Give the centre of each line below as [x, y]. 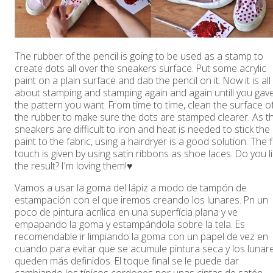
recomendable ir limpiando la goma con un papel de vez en [141, 237]
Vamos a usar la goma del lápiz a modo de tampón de [131, 188]
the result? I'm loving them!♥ [74, 166]
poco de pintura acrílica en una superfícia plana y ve [126, 212]
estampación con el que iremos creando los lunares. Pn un [141, 200]
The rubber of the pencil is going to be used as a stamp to [139, 56]
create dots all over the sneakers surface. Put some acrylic [140, 69]
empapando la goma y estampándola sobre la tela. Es [130, 225]
